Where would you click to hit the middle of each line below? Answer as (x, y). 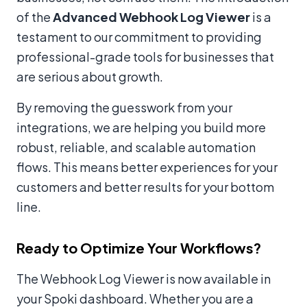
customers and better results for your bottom (145, 187)
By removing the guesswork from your (124, 108)
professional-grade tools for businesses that (145, 57)
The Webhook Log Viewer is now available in (144, 279)
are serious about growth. (90, 77)
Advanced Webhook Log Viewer (151, 17)
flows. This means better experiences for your (147, 167)
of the (35, 17)
